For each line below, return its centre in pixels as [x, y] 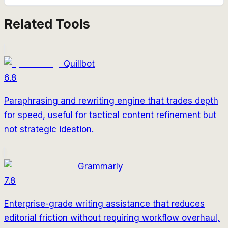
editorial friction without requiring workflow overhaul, [112, 218]
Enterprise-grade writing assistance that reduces [104, 203]
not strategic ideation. [49, 129]
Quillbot [79, 63]
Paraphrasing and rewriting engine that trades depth [111, 101]
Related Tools [47, 23]
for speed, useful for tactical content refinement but [110, 115]
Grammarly [101, 166]
